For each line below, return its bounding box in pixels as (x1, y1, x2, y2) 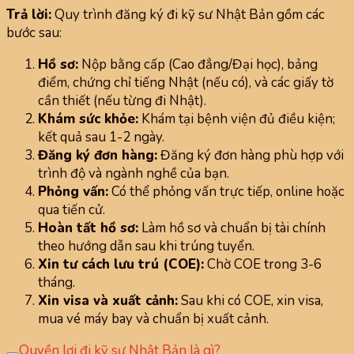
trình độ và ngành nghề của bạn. (38, 164, 229, 183)
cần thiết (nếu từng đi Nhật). (38, 92, 206, 111)
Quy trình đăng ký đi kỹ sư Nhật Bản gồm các (51, 6, 325, 24)
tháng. (38, 273, 75, 292)
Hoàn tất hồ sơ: (38, 219, 138, 238)
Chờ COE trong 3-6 (204, 255, 322, 274)
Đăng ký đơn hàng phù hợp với (157, 146, 344, 165)
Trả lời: (6, 6, 51, 24)
